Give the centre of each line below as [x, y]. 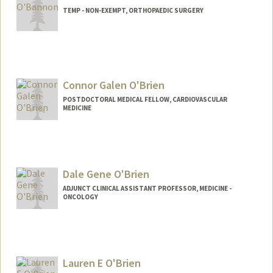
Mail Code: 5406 [55, 156]
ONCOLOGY [80, 197]
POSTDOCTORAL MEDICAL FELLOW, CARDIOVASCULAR [145, 100]
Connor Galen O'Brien [113, 85]
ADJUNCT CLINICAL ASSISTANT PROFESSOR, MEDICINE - [147, 188]
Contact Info [53, 145]
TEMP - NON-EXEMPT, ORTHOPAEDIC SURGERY [133, 11]
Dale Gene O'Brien [106, 174]
